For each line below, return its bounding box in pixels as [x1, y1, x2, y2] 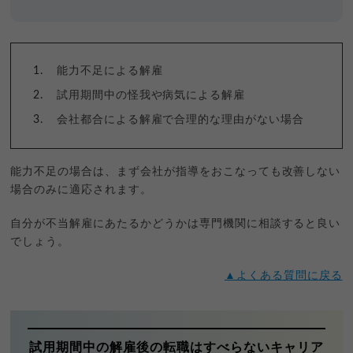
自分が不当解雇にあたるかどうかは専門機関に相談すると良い [10, 217, 341, 229]
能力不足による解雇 [56, 65, 163, 76]
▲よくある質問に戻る [224, 269, 343, 281]
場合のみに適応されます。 [10, 184, 152, 195]
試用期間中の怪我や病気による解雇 [56, 89, 246, 101]
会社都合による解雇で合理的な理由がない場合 [56, 113, 304, 125]
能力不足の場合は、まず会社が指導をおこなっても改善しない [10, 165, 341, 177]
